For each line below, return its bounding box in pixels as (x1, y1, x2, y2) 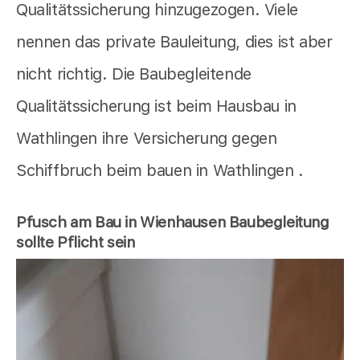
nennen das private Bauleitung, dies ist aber (16, 32, 333, 52)
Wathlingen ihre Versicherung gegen (16, 129, 277, 149)
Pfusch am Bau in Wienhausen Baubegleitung (16, 213, 329, 232)
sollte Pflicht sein (16, 233, 135, 252)
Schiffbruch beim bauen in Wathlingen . (16, 161, 304, 181)
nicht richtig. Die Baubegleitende (16, 64, 252, 84)
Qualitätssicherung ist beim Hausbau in (16, 96, 297, 117)
